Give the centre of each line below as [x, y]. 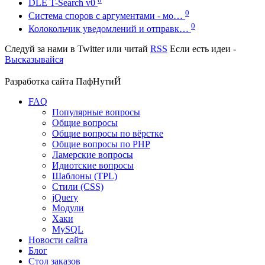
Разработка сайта [40, 82]
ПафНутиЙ [98, 82]
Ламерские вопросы [93, 155]
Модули [68, 208]
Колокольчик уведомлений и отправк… [110, 29]
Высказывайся [34, 60]
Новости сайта [58, 240]
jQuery [65, 198]
